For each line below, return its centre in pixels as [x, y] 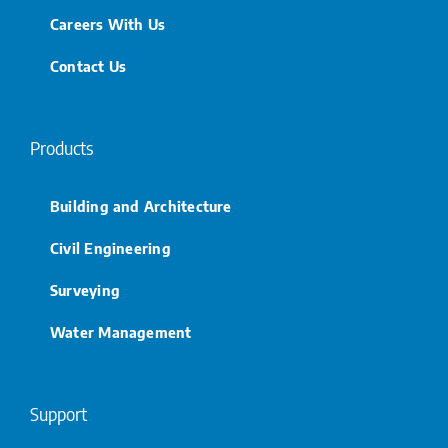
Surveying [85, 290]
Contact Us [88, 66]
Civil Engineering [110, 248]
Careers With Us [108, 24]
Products [61, 147]
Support [58, 413]
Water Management [121, 332]
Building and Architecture [141, 206]
